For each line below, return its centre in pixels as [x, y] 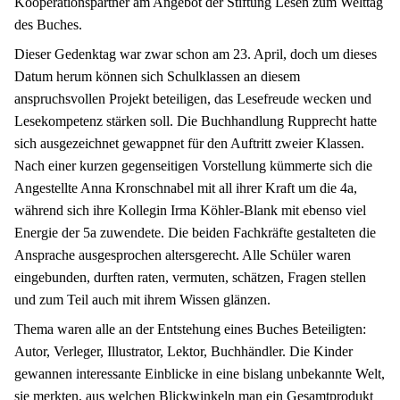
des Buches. [48, 24]
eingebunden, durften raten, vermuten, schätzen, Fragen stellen [190, 277]
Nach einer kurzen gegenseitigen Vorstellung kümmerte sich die [193, 165]
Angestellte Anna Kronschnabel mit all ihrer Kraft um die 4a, [186, 187]
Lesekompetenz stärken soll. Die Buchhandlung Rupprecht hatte [196, 121]
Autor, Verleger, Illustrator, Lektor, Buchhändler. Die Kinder [183, 351]
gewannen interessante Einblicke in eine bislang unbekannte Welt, [200, 373]
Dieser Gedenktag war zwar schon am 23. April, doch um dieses [196, 54]
